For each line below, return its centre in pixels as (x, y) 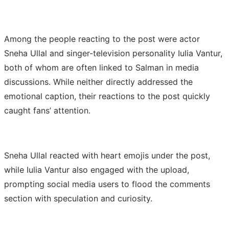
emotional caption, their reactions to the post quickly (107, 96)
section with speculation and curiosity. (78, 198)
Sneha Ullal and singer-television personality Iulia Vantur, (113, 53)
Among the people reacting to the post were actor (102, 39)
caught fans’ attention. (47, 110)
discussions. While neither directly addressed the (98, 82)
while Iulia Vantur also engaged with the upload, (97, 169)
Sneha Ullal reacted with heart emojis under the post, (107, 155)
